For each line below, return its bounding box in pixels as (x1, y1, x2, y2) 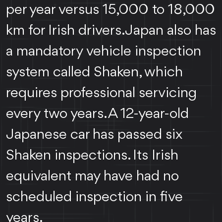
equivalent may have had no (6, 168, 179, 184)
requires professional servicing (6, 85, 197, 101)
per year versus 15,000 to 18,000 (6, 2, 215, 17)
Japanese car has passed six (6, 127, 182, 142)
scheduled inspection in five (6, 189, 183, 205)
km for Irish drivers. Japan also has (6, 23, 216, 38)
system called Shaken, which (6, 64, 183, 80)
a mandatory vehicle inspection (6, 44, 201, 59)
